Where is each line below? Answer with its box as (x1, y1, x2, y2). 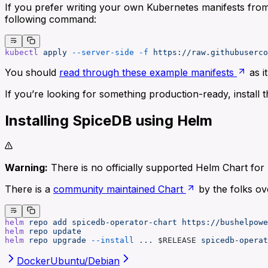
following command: (5, 13, 96, 25)
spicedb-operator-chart (67, 218, 177, 227)
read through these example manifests (59, 66, 234, 79)
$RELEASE (153, 236, 201, 245)
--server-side (67, 48, 134, 57)
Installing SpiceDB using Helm (5, 111, 212, 129)
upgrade (48, 236, 86, 245)
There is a (5, 182, 53, 195)
